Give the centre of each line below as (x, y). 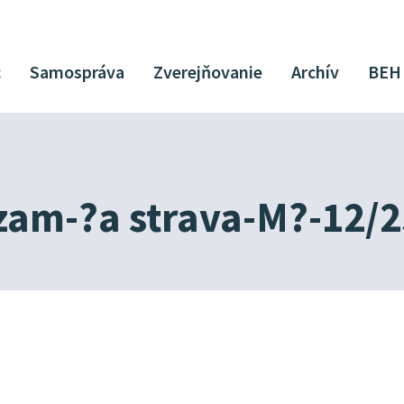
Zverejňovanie (208, 71)
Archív (316, 71)
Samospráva (78, 71)
